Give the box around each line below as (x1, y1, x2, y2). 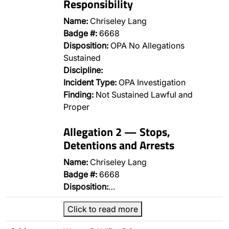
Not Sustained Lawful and (94, 89, 193, 100)
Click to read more (67, 204, 138, 214)
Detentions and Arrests (63, 136, 174, 153)
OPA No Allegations (108, 40, 185, 51)
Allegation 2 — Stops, (63, 123, 170, 140)
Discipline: (63, 65, 103, 75)
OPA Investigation (117, 77, 186, 87)
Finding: (63, 89, 94, 100)
